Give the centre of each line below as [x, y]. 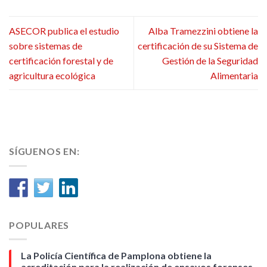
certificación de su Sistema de [198, 46]
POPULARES [39, 225]
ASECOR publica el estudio [64, 31]
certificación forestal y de [61, 61]
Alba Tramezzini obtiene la [203, 31]
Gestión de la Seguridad [210, 61]
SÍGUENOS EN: [44, 151]
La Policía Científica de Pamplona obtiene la [116, 256]
